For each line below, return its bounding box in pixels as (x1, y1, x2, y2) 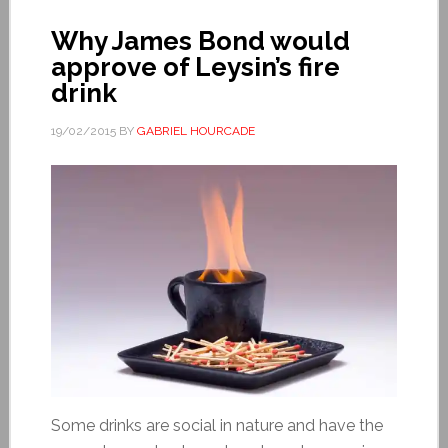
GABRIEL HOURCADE (136, 123, 255, 138)
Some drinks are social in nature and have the (50, 415, 383, 435)
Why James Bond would (50, 25, 350, 56)
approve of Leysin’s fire (50, 51, 340, 82)
